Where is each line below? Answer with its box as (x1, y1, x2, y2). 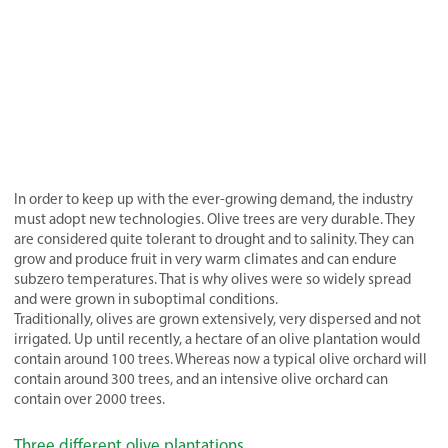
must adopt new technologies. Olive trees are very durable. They (14, 210, 415, 229)
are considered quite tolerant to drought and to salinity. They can (14, 230, 414, 249)
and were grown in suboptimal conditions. (14, 290, 278, 309)
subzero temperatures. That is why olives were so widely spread (14, 270, 411, 289)
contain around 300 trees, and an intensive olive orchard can (14, 370, 388, 389)
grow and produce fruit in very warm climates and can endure (14, 250, 397, 269)
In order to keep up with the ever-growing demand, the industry (14, 190, 413, 209)
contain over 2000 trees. (14, 390, 165, 409)
